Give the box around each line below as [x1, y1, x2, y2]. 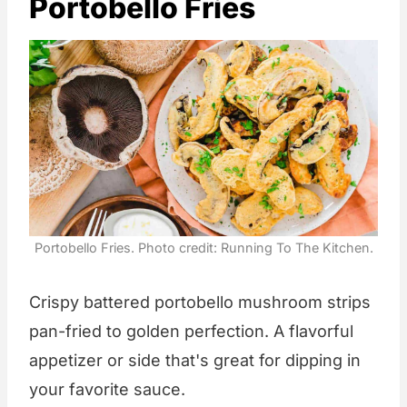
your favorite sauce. [29, 379, 185, 399]
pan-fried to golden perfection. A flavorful [29, 321, 353, 341]
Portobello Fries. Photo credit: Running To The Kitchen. [34, 239, 373, 255]
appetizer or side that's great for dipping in [29, 350, 361, 370]
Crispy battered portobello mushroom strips [29, 292, 371, 312]
